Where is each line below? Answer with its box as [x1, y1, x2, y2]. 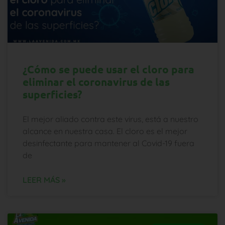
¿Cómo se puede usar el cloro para [23, 62, 194, 76]
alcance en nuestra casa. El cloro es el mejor [23, 126, 187, 137]
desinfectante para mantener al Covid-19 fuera [23, 138, 194, 149]
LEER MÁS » [23, 175, 66, 185]
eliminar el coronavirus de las [23, 75, 170, 89]
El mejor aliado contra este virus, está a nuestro [23, 114, 198, 125]
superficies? [23, 87, 82, 101]
